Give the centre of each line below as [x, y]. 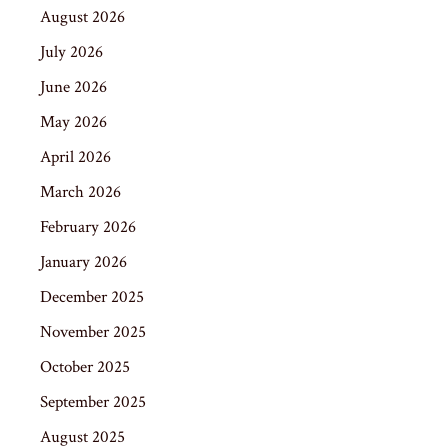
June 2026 [73, 86]
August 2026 [82, 16]
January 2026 [83, 261]
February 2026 [88, 226]
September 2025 [93, 401]
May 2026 [73, 121]
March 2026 [80, 191]
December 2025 [92, 296]
